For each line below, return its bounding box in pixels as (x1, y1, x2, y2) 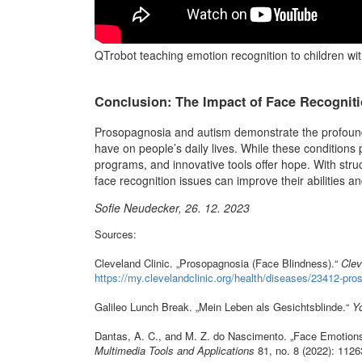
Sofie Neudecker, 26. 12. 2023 (95, 200, 250, 217)
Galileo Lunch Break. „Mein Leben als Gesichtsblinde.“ (95, 299, 352, 315)
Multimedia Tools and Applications (95, 343, 255, 359)
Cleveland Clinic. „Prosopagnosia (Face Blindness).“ (95, 255, 341, 271)
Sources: (95, 226, 137, 242)
